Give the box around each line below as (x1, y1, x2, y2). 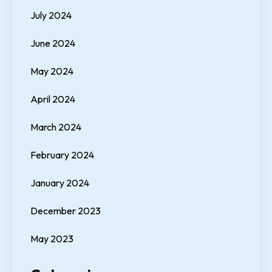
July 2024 (30, 9, 72, 22)
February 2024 (30, 149, 94, 161)
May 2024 (30, 65, 73, 78)
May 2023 (30, 233, 73, 245)
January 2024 (30, 177, 89, 189)
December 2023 (30, 205, 101, 217)
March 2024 (30, 121, 81, 134)
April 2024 (30, 93, 75, 106)
